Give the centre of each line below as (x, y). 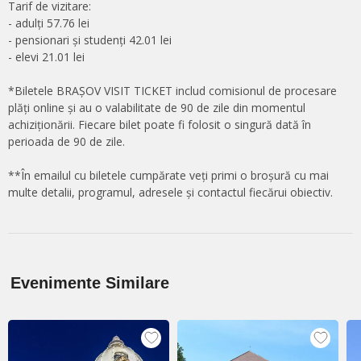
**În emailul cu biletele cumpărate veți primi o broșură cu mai (168, 175)
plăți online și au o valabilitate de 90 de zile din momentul (157, 107)
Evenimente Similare (90, 282)
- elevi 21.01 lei (46, 56)
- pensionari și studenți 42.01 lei (90, 39)
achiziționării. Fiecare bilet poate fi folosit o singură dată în (160, 124)
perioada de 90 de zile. (66, 141)
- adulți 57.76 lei (49, 23)
